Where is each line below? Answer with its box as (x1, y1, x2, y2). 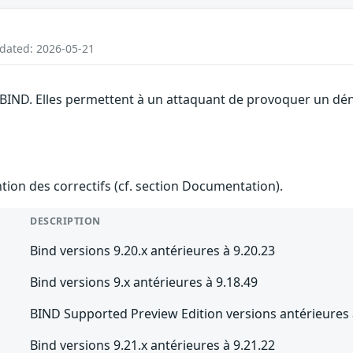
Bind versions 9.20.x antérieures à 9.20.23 (30, 241, 276, 259)
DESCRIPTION (30, 214, 101, 228)
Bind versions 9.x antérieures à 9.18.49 (30, 273, 258, 291)
